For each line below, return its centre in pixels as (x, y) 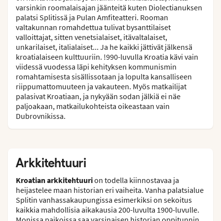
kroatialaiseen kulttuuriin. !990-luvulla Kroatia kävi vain (107, 57)
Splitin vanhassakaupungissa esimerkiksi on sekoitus (104, 200)
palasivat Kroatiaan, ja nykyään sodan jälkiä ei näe (98, 96)
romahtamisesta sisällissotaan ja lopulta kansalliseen (104, 77)
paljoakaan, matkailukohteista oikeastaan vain (93, 106)
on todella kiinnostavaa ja (136, 180)
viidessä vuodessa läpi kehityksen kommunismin (96, 67)
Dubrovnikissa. (41, 116)
